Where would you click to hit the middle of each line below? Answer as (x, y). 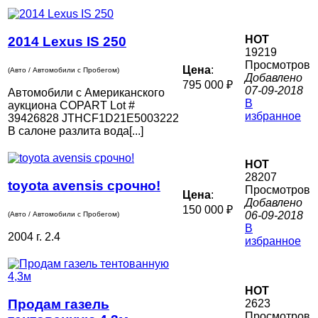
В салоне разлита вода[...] (76, 131)
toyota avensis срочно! (84, 185)
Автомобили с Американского (86, 93)
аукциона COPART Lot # (71, 106)
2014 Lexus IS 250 (67, 41)
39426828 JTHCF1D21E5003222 (93, 119)
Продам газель (59, 304)
